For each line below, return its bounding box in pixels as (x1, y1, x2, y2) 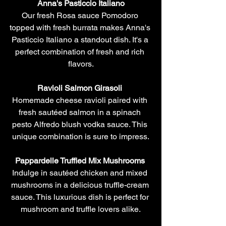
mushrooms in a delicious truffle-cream (11, 180, 151, 190)
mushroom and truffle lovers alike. (21, 204, 141, 214)
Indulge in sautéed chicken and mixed (12, 167, 149, 178)
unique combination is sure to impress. (12, 131, 149, 141)
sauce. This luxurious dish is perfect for (11, 192, 151, 202)
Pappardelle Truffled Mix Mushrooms (15, 155, 147, 165)
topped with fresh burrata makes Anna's (9, 22, 152, 32)
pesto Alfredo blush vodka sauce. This (12, 119, 149, 129)
